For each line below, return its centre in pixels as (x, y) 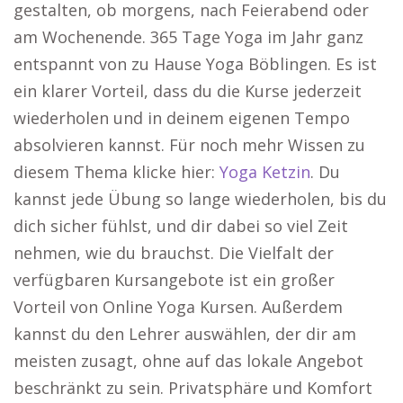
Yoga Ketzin (265, 172)
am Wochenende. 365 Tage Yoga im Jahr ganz (188, 37)
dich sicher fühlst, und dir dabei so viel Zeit (181, 226)
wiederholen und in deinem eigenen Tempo (182, 118)
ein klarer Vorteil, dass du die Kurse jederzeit (188, 91)
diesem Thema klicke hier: (116, 172)
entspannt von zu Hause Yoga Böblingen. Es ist (195, 64)
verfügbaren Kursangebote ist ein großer (174, 280)
